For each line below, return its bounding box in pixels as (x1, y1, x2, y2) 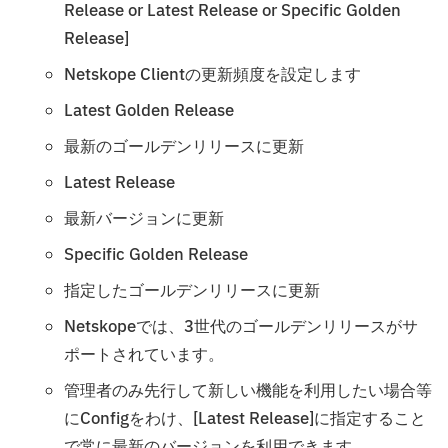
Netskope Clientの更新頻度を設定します (64, 62, 361, 87)
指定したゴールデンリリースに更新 (64, 278, 320, 303)
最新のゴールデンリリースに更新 (64, 134, 304, 159)
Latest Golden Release (64, 98, 234, 123)
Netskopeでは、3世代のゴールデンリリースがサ (64, 314, 418, 339)
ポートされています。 (64, 342, 224, 367)
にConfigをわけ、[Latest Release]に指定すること (64, 406, 426, 431)
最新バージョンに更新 (64, 206, 224, 231)
